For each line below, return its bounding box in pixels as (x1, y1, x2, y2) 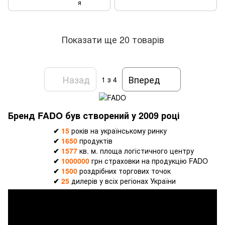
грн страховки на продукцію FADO (89, 155, 208, 166)
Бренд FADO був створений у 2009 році (8, 109, 179, 123)
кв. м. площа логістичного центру (77, 145, 194, 156)
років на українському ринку (69, 125, 167, 136)
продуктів (77, 135, 113, 146)
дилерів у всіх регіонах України (69, 175, 176, 186)
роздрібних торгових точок (79, 165, 171, 176)
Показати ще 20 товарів (61, 32, 164, 46)
